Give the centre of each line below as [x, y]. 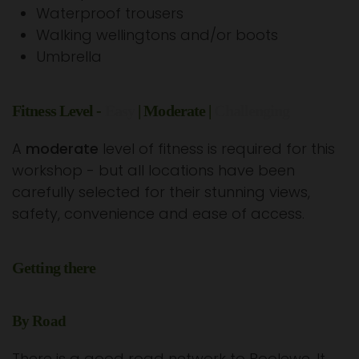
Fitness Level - [58, 110]
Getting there [54, 267]
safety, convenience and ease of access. [158, 213]
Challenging [252, 110]
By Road [39, 321]
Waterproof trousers [110, 13]
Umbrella [69, 56]
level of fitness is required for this [217, 148]
